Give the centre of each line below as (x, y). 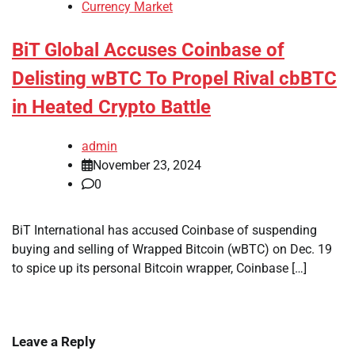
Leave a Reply (54, 342)
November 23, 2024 (147, 166)
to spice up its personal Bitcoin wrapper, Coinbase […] (159, 269)
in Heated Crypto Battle (111, 107)
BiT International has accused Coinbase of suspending (164, 231)
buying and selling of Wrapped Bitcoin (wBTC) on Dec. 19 (172, 250)
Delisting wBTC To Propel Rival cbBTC (174, 79)
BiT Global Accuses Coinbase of (148, 50)
